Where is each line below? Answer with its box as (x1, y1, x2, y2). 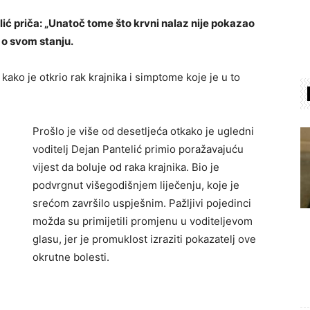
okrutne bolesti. (33, 250, 109, 264)
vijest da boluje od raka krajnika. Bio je (33, 161, 219, 174)
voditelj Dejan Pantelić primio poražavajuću (33, 143, 244, 156)
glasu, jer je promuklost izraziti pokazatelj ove (33, 232, 256, 246)
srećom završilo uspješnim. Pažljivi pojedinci (33, 197, 251, 210)
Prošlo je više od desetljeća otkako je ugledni (33, 125, 254, 138)
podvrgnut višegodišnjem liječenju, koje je (33, 179, 239, 192)
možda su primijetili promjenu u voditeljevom (33, 215, 253, 228)
